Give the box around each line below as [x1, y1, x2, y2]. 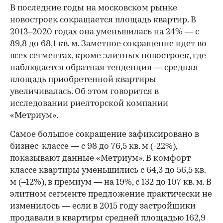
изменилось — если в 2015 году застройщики [10, 202, 196, 211]
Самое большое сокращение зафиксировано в [10, 130, 199, 139]
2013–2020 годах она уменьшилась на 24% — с [10, 27, 199, 36]
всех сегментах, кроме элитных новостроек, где [10, 51, 206, 60]
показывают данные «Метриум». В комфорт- [10, 154, 194, 163]
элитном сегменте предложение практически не [10, 190, 212, 199]
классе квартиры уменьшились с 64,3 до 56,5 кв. [10, 166, 206, 175]
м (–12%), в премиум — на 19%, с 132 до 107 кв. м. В [10, 178, 212, 187]
